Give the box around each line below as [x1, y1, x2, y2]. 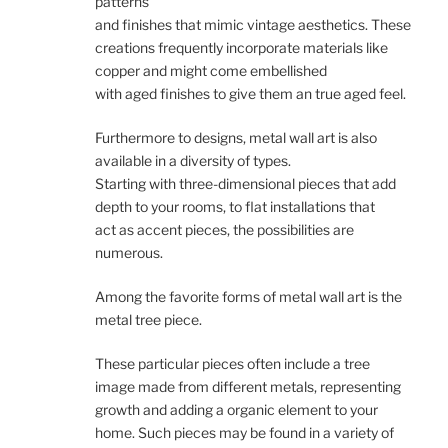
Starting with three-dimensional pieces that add [95, 174, 396, 192]
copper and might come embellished [95, 61, 327, 79]
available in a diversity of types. [95, 151, 291, 169]
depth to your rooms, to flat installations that [95, 197, 375, 215]
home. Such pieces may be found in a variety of [95, 423, 394, 441]
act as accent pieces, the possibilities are [95, 220, 354, 238]
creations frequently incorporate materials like [95, 38, 388, 56]
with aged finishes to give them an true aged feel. [95, 84, 406, 102]
